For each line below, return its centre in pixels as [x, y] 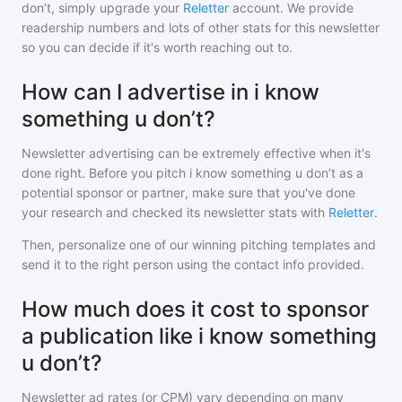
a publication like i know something [199, 336]
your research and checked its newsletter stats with [173, 212]
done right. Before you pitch [105, 173]
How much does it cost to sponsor [195, 309]
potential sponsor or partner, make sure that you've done [188, 192]
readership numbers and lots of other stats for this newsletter [201, 27]
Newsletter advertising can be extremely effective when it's [196, 153]
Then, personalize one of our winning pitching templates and [199, 245]
